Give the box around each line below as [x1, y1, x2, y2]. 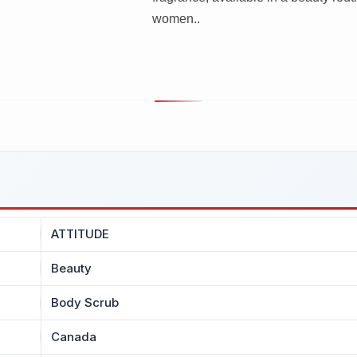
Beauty [51, 260, 92, 276]
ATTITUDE [51, 226, 109, 241]
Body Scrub [51, 294, 119, 310]
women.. [151, 11, 200, 25]
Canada [51, 328, 96, 344]
